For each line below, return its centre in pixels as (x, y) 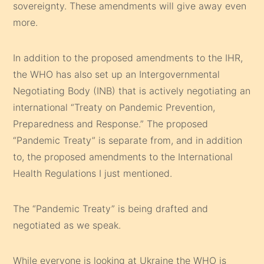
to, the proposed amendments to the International (123, 156)
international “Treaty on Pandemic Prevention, (114, 107)
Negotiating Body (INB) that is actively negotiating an (132, 90)
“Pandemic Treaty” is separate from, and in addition (128, 140)
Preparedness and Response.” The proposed (111, 123)
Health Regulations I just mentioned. (93, 173)
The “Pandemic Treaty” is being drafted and (111, 208)
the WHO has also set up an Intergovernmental (117, 74)
